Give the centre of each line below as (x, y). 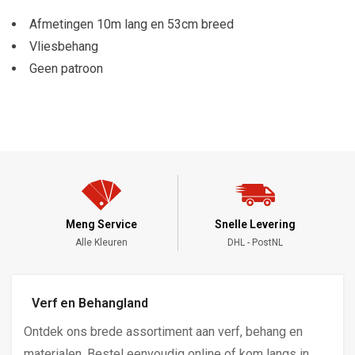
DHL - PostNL (255, 243)
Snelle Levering (255, 225)
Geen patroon (66, 69)
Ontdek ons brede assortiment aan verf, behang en (163, 332)
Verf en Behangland (90, 303)
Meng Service (101, 225)
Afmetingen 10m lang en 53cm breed (132, 25)
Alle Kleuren (101, 243)
